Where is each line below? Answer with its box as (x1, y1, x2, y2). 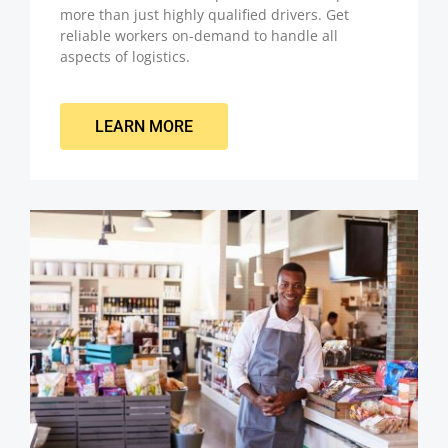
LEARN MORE (95, 116, 193, 136)
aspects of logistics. (60, 47, 190, 67)
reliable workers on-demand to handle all (60, 26, 338, 46)
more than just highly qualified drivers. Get (60, 5, 349, 25)
